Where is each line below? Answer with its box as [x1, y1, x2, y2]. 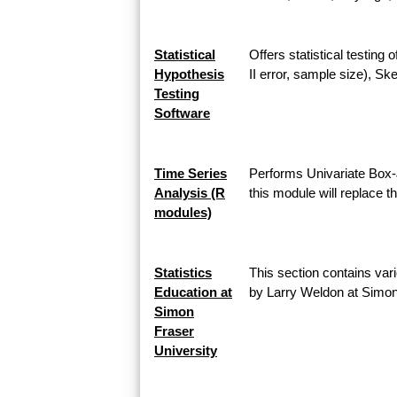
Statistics [154, 264, 212, 280]
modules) [154, 204, 212, 220]
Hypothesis [154, 66, 224, 82]
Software [154, 105, 210, 121]
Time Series [154, 165, 227, 181]
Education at [154, 284, 232, 300]
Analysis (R [154, 184, 225, 200]
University [154, 342, 217, 358]
